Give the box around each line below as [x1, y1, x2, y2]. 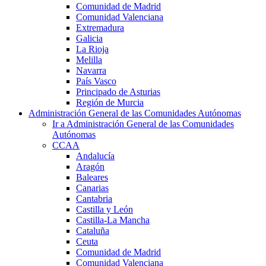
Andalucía [76, 150, 115, 161]
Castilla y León [76, 204, 133, 214]
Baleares [76, 172, 108, 182]
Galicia [76, 33, 103, 43]
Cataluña [76, 225, 109, 236]
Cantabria [76, 193, 112, 204]
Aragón [76, 161, 104, 172]
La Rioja [76, 43, 109, 54]
